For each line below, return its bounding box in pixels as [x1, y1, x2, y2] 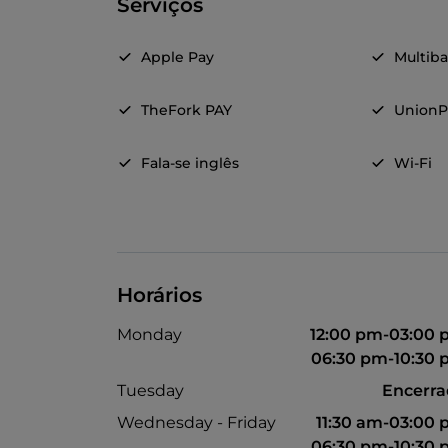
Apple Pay [141, 48, 214, 67]
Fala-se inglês [141, 154, 239, 173]
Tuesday [117, 381, 184, 401]
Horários [117, 283, 202, 308]
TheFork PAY [141, 101, 232, 120]
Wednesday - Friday [117, 413, 276, 433]
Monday [117, 325, 182, 345]
